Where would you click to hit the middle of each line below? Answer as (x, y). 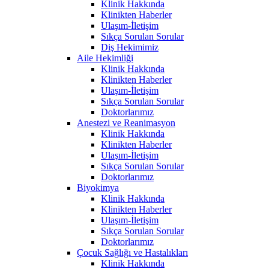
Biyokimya (98, 187)
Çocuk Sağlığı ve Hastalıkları (132, 252)
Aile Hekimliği (105, 58)
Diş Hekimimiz (130, 47)
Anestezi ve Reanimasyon (126, 122)
